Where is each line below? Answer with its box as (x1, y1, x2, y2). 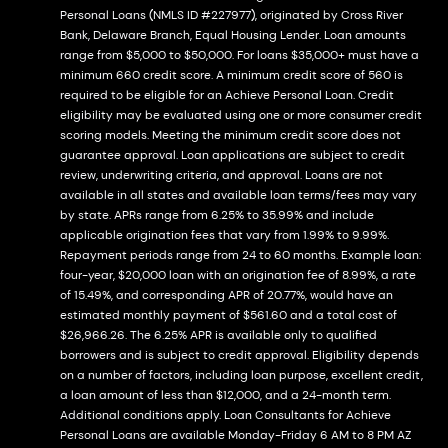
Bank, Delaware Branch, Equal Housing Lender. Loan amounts (60, 27, 406, 43)
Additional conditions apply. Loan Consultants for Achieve (60, 407, 391, 423)
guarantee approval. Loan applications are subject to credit (60, 147, 405, 163)
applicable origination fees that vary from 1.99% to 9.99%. (60, 227, 389, 243)
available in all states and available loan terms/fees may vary (60, 187, 417, 203)
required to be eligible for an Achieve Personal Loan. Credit (60, 87, 394, 103)
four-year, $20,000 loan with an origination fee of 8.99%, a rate (60, 267, 416, 283)
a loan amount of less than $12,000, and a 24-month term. (60, 387, 391, 403)
